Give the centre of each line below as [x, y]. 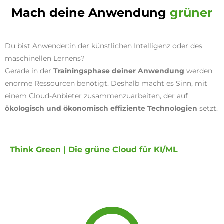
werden [198, 71]
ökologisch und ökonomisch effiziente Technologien [101, 108]
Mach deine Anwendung [91, 12]
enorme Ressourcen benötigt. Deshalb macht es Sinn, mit [106, 83]
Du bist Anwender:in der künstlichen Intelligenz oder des [104, 46]
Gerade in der [29, 71]
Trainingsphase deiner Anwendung [119, 71]
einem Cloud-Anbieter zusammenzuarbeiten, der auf [96, 96]
